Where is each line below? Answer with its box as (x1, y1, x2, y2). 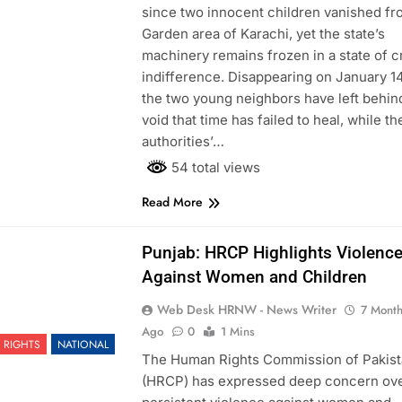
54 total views (167, 158, 260, 176)
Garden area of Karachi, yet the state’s (141, 24, 385, 42)
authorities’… (141, 132, 224, 150)
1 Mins (220, 322, 255, 340)
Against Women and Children (141, 266, 367, 287)
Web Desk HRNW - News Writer (156, 300, 336, 319)
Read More (141, 192, 203, 211)
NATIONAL (57, 336, 109, 354)
